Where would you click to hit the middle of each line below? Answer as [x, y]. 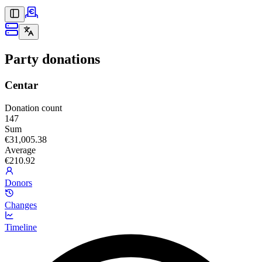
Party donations [52, 59]
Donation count [33, 108]
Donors [18, 182]
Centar [21, 85]
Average [20, 150]
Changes [21, 205]
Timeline [21, 227]
